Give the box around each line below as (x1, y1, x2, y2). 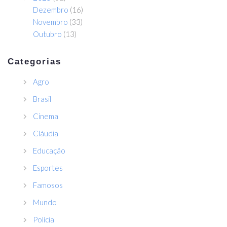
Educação (33, 146, 65, 156)
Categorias (8, 57, 62, 67)
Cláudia (33, 129, 58, 138)
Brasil (33, 94, 51, 104)
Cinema (33, 111, 58, 121)
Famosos (33, 180, 63, 190)
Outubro (33, 29, 62, 39)
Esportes (33, 163, 63, 173)
